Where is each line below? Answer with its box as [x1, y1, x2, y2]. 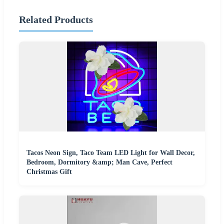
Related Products [19, 13, 93, 25]
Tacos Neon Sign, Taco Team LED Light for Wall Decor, [26, 149, 195, 157]
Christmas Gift [26, 168, 72, 176]
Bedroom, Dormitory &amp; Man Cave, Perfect [26, 158, 172, 166]
